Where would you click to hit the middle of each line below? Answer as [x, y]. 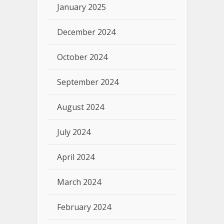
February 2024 [84, 207]
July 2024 [74, 132]
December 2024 [86, 32]
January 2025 [81, 7]
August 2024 [80, 107]
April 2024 [76, 157]
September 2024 [88, 82]
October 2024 [82, 57]
